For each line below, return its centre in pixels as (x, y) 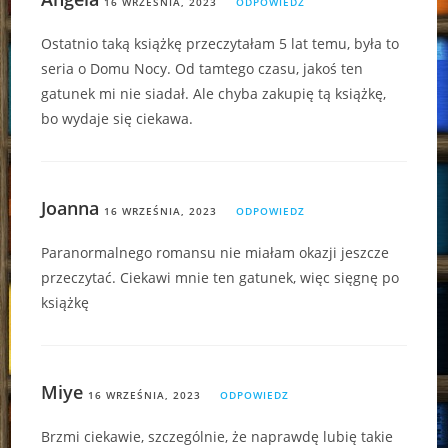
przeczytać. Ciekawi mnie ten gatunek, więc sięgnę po (220, 277)
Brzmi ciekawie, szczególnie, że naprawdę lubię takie (217, 436)
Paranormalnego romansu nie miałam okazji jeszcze (215, 252)
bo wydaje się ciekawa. (117, 118)
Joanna (70, 207)
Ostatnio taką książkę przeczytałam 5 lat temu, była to (220, 43)
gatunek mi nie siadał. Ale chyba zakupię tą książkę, (214, 93)
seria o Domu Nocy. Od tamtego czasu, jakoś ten (202, 68)
